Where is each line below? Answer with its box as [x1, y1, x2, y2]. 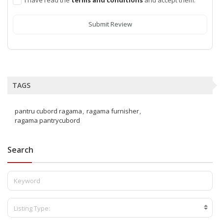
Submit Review [88, 20, 132, 29]
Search [7, 144, 33, 155]
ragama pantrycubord [15, 115, 80, 125]
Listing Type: [14, 203, 50, 213]
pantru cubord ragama [15, 106, 82, 115]
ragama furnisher [86, 106, 139, 115]
